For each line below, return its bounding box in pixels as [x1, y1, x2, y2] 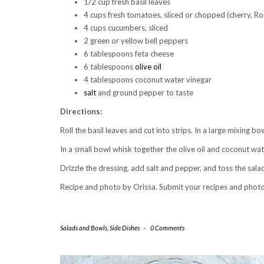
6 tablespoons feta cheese [84, 48, 174, 58]
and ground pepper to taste [96, 87, 193, 97]
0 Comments [150, 223, 184, 232]
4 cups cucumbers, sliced [84, 22, 168, 32]
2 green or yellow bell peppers [84, 35, 188, 45]
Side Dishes [110, 223, 140, 232]
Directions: [60, 106, 102, 116]
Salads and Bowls [60, 223, 107, 232]
